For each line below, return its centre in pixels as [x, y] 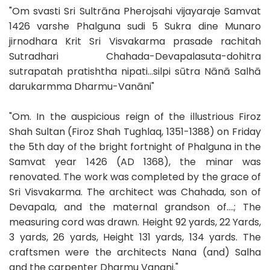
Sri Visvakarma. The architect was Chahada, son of [135, 192]
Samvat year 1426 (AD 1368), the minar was [135, 162]
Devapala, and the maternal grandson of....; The [135, 207]
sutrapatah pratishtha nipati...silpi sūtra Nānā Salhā [135, 71]
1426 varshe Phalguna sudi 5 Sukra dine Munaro [135, 26]
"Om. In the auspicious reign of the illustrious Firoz [135, 116]
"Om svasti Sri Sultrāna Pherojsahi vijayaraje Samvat [135, 11]
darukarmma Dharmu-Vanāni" [82, 86]
